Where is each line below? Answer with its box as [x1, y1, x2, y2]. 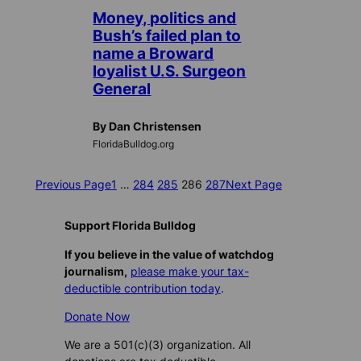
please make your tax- [130, 263, 249, 278]
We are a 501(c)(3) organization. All [64, 337, 251, 351]
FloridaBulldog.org [93, 139, 175, 151]
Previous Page [35, 177, 111, 192]
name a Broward [93, 44, 214, 63]
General [93, 80, 151, 98]
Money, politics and [93, 9, 237, 27]
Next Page [225, 177, 282, 192]
